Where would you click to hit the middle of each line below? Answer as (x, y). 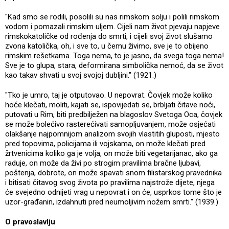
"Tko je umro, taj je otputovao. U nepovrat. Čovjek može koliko (109, 95)
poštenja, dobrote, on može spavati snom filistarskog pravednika (113, 173)
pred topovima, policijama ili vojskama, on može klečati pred (105, 143)
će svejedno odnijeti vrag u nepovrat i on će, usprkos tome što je (113, 192)
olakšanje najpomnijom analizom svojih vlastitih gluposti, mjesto (112, 134)
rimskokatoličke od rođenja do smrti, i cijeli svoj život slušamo (109, 36)
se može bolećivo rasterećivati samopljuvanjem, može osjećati (110, 124)
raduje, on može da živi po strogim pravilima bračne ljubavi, (103, 163)
